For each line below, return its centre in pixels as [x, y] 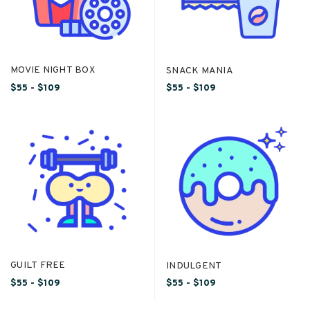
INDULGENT [194, 265]
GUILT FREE [38, 265]
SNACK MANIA [200, 70]
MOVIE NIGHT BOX [53, 70]
